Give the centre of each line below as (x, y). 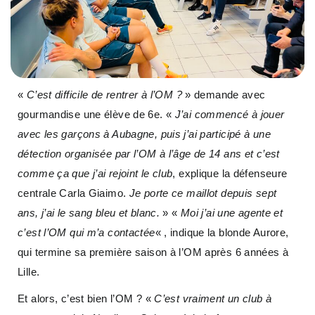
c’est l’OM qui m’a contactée (86, 232)
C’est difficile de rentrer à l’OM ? (104, 94)
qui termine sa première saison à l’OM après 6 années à (153, 252)
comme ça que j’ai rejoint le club (95, 173)
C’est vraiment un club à (213, 298)
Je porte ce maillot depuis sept (203, 193)
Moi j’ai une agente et (232, 212)
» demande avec (224, 94)
